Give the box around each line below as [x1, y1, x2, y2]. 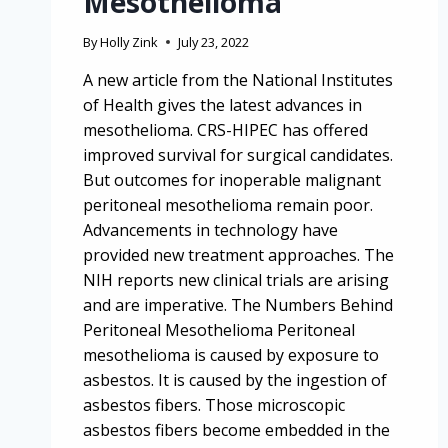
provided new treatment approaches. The [83, 243, 394, 266]
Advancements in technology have [83, 218, 338, 241]
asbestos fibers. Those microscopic [83, 393, 345, 416]
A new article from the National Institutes [83, 68, 393, 91]
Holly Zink [100, 32, 159, 51]
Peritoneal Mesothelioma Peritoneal [83, 318, 355, 341]
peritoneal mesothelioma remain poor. [83, 193, 373, 216]
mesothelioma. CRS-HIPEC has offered [83, 118, 368, 141]
